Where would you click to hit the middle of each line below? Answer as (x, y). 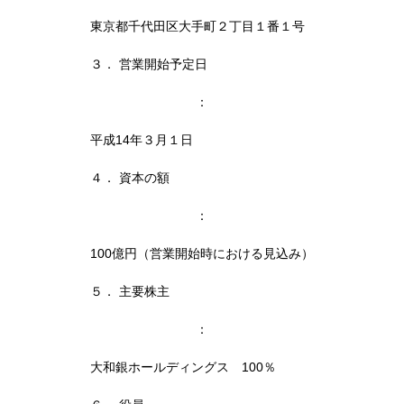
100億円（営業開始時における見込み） (202, 254)
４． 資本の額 (130, 178)
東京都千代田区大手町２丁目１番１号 (197, 27)
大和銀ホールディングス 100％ (183, 367)
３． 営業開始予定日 (149, 64)
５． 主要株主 (130, 292)
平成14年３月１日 (142, 140)
